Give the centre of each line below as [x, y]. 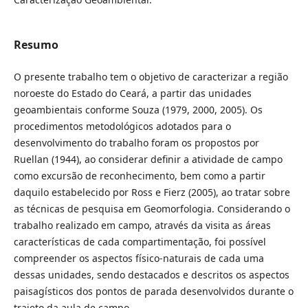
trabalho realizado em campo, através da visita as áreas [142, 225]
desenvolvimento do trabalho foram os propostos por [136, 142]
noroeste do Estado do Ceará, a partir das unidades [132, 93]
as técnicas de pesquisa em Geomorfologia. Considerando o [152, 208]
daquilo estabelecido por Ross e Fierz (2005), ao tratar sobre [152, 192]
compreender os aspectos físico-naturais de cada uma [139, 258]
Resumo [36, 44]
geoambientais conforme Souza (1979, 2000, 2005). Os [138, 109]
